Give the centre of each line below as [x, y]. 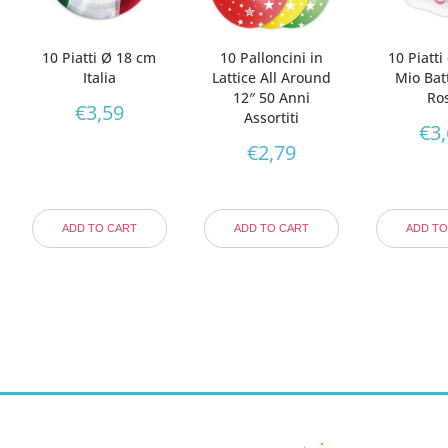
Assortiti [271, 117]
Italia [99, 77]
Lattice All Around [271, 77]
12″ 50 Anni [271, 97]
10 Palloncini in [271, 57]
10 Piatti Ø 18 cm [99, 57]
